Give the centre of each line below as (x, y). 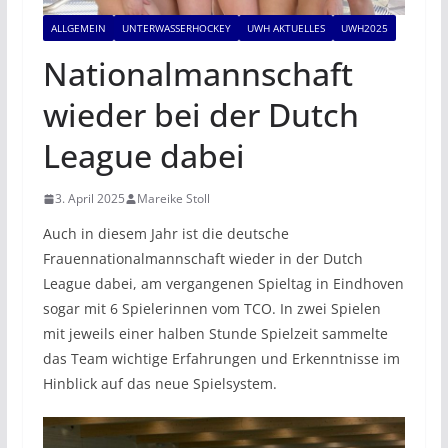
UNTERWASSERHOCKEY (176, 28)
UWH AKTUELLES (285, 28)
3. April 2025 (89, 199)
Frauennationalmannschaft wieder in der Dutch (202, 259)
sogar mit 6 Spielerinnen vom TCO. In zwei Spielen (211, 309)
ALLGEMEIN (78, 28)
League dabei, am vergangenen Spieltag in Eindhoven (223, 284)
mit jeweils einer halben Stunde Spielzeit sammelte (215, 334)
